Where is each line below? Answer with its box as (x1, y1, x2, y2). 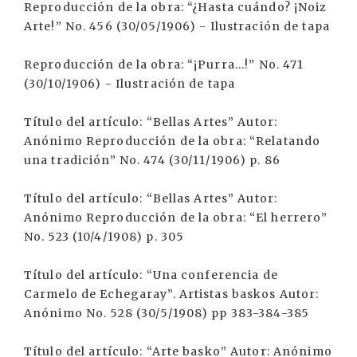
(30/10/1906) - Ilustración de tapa (24, 76, 236, 91)
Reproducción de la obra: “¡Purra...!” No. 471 (24, 57, 304, 72)
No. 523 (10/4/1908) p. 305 (24, 229, 185, 244)
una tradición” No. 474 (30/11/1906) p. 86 (24, 153, 280, 167)
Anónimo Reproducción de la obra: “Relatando (24, 134, 321, 148)
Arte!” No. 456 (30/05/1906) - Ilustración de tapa (24, 19, 330, 33)
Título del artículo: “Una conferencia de (24, 268, 278, 282)
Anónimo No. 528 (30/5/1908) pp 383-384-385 (24, 306, 310, 320)
